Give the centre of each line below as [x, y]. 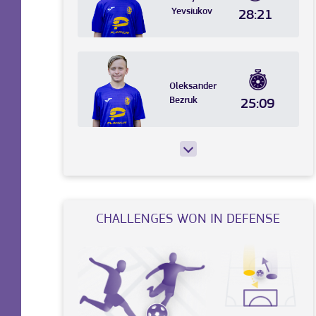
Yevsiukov [192, 12]
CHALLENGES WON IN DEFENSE [188, 219]
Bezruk [183, 101]
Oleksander [193, 87]
